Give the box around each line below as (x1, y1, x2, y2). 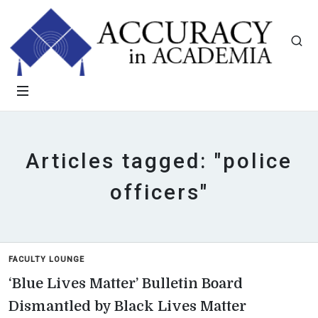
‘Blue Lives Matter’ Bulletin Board (9, 275, 243, 292)
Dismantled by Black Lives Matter (9, 298, 246, 314)
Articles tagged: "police (26, 149, 292, 173)
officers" (109, 180, 209, 204)
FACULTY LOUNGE (9, 255, 84, 264)
